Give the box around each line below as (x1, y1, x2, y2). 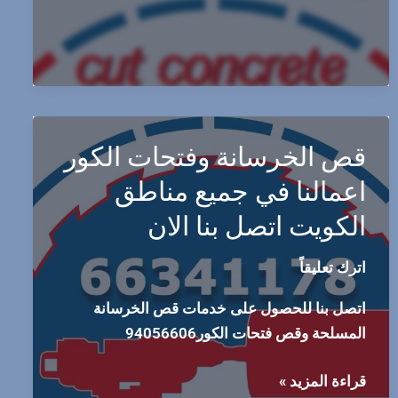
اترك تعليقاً (299, 258, 367, 276)
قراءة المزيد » (279, 371, 367, 390)
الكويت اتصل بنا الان (147, 210, 367, 242)
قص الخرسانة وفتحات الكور (64, 140, 367, 172)
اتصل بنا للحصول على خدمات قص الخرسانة (93, 299, 367, 318)
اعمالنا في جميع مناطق (115, 175, 367, 207)
